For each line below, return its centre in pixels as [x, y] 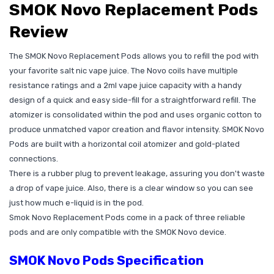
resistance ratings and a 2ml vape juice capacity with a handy [125, 85]
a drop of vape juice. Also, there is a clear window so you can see [131, 188]
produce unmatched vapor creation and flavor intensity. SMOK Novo [137, 129]
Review [39, 31]
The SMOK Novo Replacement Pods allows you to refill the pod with [134, 56]
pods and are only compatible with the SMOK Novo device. [118, 232]
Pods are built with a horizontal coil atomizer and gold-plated [124, 144]
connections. [34, 158]
